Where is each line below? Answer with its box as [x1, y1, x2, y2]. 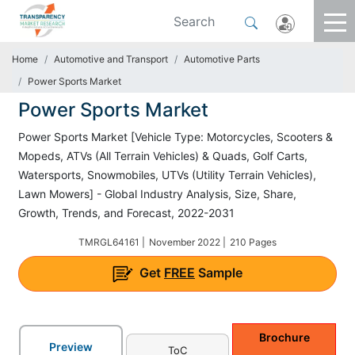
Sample [195, 265, 242, 281]
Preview [48, 339, 93, 353]
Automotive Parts [184, 53, 260, 65]
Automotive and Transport [54, 53, 168, 65]
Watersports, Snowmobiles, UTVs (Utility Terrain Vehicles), [18, 168, 316, 181]
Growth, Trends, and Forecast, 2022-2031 [18, 206, 235, 219]
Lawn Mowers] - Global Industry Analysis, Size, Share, [18, 187, 296, 200]
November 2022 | [149, 236, 226, 248]
